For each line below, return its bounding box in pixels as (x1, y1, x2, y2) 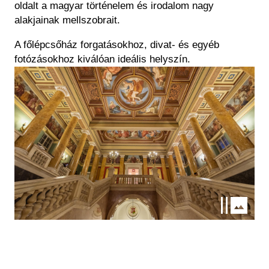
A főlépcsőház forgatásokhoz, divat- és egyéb (14, 38, 219, 50)
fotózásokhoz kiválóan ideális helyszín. (14, 53, 190, 65)
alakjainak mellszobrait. (14, 14, 120, 26)
